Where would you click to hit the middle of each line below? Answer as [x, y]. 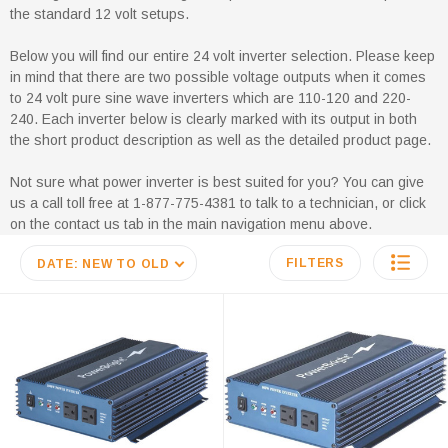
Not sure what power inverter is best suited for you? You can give [217, 181]
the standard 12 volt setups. [99, 13]
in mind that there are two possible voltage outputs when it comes [218, 76]
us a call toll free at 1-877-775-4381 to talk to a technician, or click [218, 202]
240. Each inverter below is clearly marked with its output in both [213, 118]
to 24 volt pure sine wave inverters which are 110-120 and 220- [210, 97]
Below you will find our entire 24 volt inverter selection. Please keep [222, 55]
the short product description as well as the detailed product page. [220, 139]
